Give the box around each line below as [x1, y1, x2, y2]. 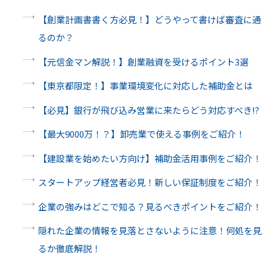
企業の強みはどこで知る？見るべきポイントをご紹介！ [38, 200, 262, 213]
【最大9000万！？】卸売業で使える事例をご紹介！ [38, 128, 245, 141]
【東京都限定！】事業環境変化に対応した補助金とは [38, 79, 253, 92]
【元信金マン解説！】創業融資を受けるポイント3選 [38, 55, 249, 68]
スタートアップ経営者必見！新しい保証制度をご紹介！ [38, 176, 262, 189]
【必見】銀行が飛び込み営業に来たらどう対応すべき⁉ [38, 103, 259, 116]
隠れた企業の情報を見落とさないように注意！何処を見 [38, 224, 262, 237]
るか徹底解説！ [38, 242, 101, 255]
